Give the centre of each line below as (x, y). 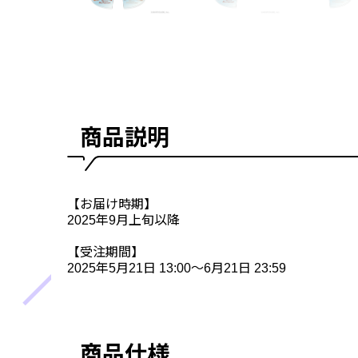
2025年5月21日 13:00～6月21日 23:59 (177, 268)
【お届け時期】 (112, 204)
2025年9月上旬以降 (123, 220)
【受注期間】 (105, 252)
